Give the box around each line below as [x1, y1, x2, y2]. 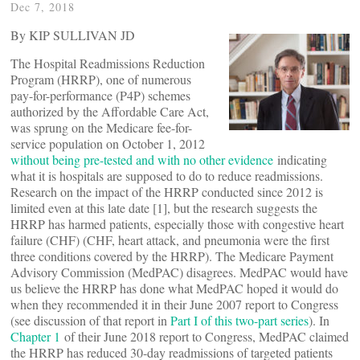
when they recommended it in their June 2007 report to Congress [10, 296, 338, 313]
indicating [277, 151, 327, 168]
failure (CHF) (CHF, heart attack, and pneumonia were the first [10, 231, 329, 248]
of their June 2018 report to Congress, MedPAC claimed [60, 328, 349, 345]
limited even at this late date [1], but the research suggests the [10, 199, 317, 216]
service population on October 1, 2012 [10, 135, 205, 152]
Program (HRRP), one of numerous [10, 71, 191, 88]
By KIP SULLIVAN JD [10, 27, 139, 43]
